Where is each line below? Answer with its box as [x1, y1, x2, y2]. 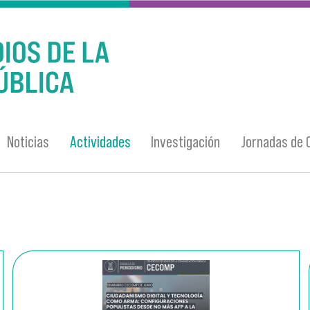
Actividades [69, 132, 131, 151]
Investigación [151, 132, 221, 151]
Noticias [7, 132, 50, 151]
